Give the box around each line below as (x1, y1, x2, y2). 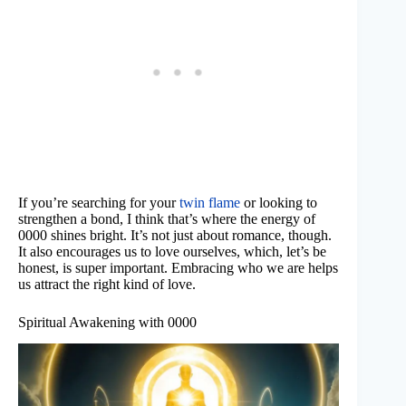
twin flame (179, 194, 240, 210)
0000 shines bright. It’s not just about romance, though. (18, 227, 332, 243)
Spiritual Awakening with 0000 (18, 314, 197, 330)
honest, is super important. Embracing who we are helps (18, 259, 338, 275)
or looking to (240, 194, 317, 210)
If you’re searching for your (18, 194, 179, 210)
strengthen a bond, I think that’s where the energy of (18, 210, 315, 227)
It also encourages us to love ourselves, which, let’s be (18, 243, 326, 259)
